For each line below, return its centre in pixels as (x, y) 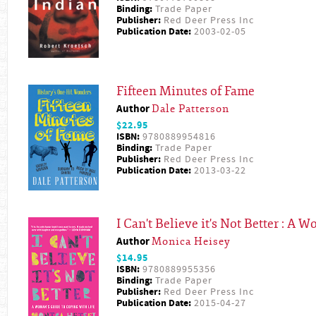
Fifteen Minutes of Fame (186, 91)
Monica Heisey (191, 241)
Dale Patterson (190, 109)
